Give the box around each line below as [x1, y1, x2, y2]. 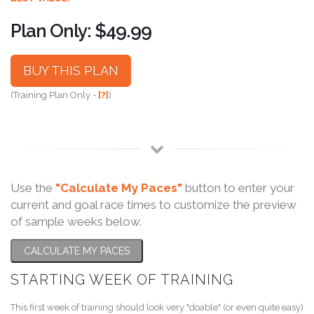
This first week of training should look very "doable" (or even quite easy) [11, 301, 303, 313]
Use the [11, 180, 55, 195]
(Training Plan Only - [11, 89, 98, 100]
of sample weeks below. [11, 214, 142, 228]
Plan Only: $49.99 [11, 20, 151, 41]
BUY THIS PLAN [23, 62, 118, 78]
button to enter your [182, 180, 294, 195]
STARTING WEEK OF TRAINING [11, 271, 233, 288]
